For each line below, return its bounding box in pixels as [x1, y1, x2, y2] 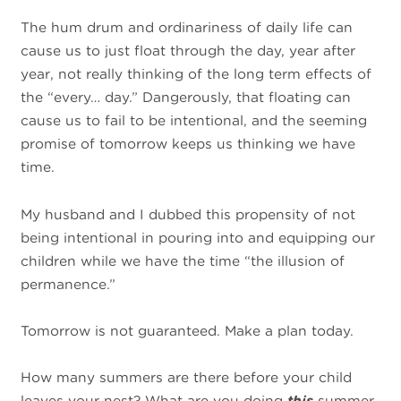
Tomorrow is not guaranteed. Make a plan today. [21, 321, 359, 339]
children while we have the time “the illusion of [21, 252, 346, 269]
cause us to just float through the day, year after [21, 42, 356, 60]
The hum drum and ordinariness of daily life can [21, 19, 354, 37]
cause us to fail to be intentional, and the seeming [21, 112, 368, 130]
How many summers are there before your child [21, 369, 353, 387]
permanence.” [21, 275, 121, 293]
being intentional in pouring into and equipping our [21, 228, 376, 246]
